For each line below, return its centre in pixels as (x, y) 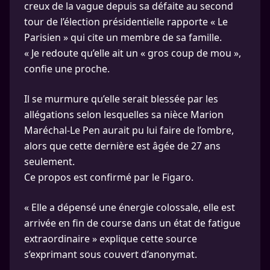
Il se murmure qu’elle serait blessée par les (121, 99)
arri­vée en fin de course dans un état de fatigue (132, 223)
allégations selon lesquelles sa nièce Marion (124, 114)
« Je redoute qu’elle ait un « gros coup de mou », (133, 53)
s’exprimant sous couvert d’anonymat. (111, 254)
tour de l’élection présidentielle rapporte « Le (126, 21)
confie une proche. (67, 68)
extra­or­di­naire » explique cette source (111, 238)
